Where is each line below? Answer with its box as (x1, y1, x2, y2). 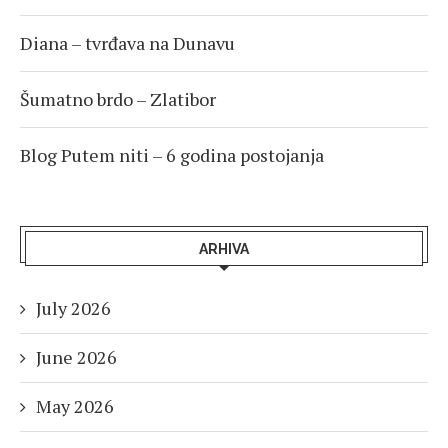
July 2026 (36, 296, 111, 321)
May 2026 (36, 394, 114, 419)
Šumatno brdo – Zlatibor (20, 87, 216, 112)
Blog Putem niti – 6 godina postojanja (20, 143, 324, 168)
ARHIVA (199, 241, 249, 258)
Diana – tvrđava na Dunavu (20, 31, 235, 56)
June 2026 (36, 345, 117, 370)
